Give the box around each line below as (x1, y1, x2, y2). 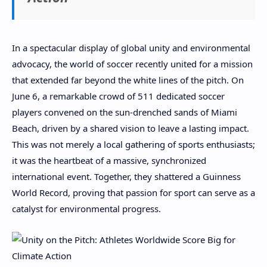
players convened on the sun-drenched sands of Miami (12, 105, 237, 118)
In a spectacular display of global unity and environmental (12, 41, 250, 54)
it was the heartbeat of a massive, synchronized (12, 154, 206, 166)
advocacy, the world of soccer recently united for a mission (12, 57, 253, 70)
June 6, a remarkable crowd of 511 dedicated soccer (12, 89, 225, 102)
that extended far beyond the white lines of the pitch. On (12, 73, 244, 86)
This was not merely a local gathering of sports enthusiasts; (12, 138, 255, 150)
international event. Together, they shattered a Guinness (12, 170, 241, 182)
